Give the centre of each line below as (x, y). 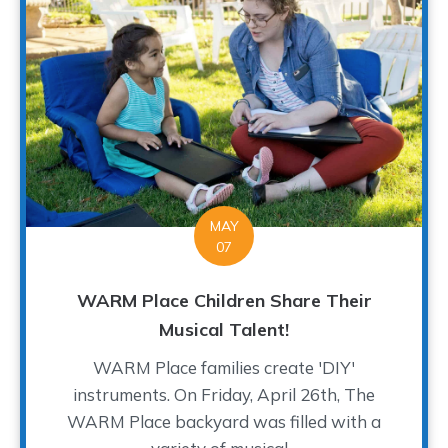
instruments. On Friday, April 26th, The (224, 394)
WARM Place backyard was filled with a (224, 421)
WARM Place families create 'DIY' (224, 367)
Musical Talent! (224, 329)
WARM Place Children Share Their (224, 300)
